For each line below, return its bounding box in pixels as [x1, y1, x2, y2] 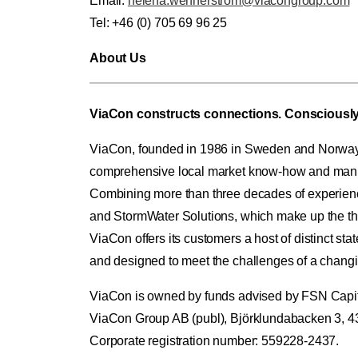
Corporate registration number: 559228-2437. [89, 334, 340, 348]
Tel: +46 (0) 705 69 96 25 [89, 16, 230, 30]
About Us [89, 51, 146, 66]
